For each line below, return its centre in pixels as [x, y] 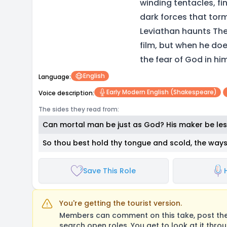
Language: [55, 77]
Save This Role [110, 171]
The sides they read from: [79, 109]
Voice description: [66, 93]
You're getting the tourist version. [121, 203]
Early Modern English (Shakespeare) [162, 92]
